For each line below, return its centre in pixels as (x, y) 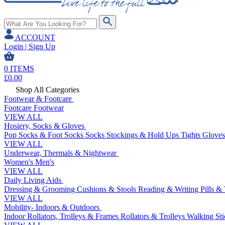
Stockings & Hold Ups (144, 135)
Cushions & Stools (107, 189)
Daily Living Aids (34, 180)
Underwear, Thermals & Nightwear (61, 153)
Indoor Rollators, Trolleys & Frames (62, 216)
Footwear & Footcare (39, 99)
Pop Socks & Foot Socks (45, 135)
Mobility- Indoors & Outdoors (53, 207)
